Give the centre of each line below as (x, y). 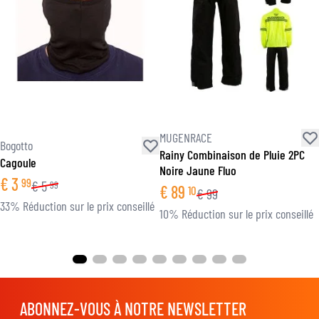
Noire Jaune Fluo (198, 170)
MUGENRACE (186, 138)
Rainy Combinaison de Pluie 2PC (232, 154)
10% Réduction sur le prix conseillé (236, 213)
